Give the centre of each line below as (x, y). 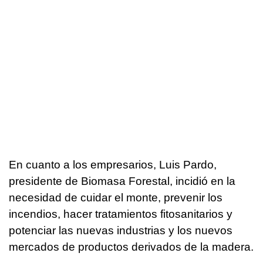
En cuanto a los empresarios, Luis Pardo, (113, 164)
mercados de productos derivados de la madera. (131, 247)
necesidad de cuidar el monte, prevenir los (116, 197)
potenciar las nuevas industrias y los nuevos (121, 230)
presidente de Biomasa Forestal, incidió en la (122, 181)
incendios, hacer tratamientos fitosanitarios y (121, 214)
